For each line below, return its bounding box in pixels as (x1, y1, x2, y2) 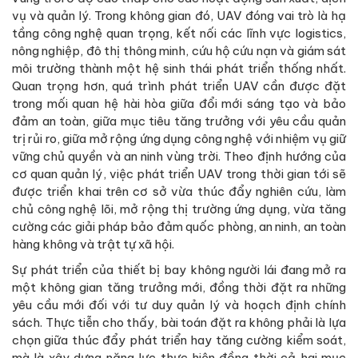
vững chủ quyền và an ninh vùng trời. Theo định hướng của (12, 148, 346, 164)
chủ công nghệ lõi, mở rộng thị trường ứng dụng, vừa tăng (12, 201, 346, 217)
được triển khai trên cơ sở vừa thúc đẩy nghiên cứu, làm (12, 183, 346, 199)
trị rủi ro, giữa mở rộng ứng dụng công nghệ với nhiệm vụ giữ (12, 130, 346, 146)
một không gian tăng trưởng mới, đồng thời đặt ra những (12, 279, 346, 295)
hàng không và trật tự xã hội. (12, 236, 174, 252)
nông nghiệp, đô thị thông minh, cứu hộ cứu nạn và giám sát (12, 42, 346, 58)
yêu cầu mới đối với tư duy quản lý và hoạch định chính (12, 296, 346, 312)
